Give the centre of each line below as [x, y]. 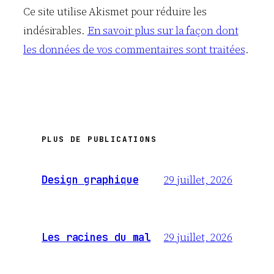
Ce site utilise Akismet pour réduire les [115, 12]
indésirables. [55, 31]
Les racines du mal [96, 238]
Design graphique [90, 180]
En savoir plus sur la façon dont [163, 31]
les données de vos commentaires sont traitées [134, 50]
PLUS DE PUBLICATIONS [99, 139]
